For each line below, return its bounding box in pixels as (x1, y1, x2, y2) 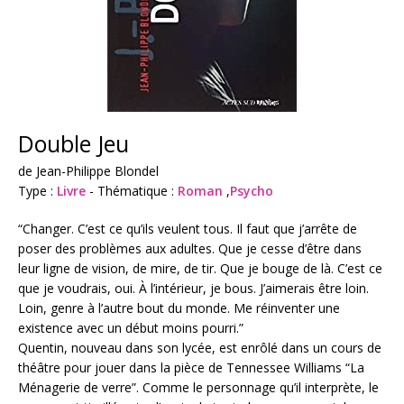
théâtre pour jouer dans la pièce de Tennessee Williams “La (18, 358, 364, 376)
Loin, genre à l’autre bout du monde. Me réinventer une (18, 298, 340, 317)
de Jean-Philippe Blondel (18, 161, 159, 179)
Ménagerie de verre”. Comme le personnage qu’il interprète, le (18, 378, 379, 396)
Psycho (230, 181, 273, 199)
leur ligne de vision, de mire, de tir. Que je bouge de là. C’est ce (18, 259, 382, 277)
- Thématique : (86, 181, 178, 199)
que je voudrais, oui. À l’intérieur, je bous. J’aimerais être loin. (18, 279, 369, 297)
